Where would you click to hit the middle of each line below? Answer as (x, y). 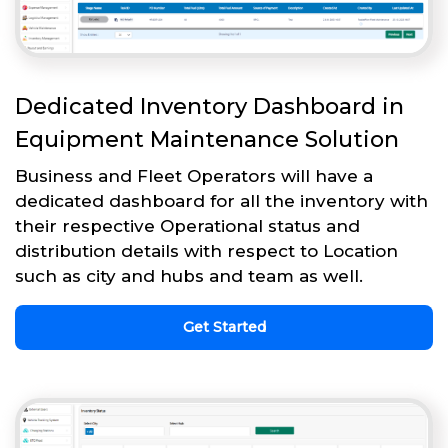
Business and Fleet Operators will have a (194, 176)
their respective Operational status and (187, 226)
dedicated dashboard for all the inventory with (221, 201)
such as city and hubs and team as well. (189, 276)
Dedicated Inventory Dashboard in (209, 107)
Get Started (224, 327)
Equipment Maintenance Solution (207, 140)
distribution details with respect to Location (206, 251)
